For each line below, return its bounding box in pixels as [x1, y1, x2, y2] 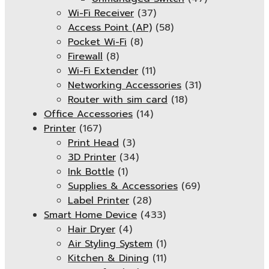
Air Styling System [68, 237, 153, 251]
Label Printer [68, 193, 129, 208]
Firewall [68, 49, 103, 64]
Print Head [68, 136, 119, 150]
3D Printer [68, 150, 116, 165]
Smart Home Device [44, 208, 137, 222]
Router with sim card [68, 92, 168, 107]
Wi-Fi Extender [68, 64, 138, 78]
